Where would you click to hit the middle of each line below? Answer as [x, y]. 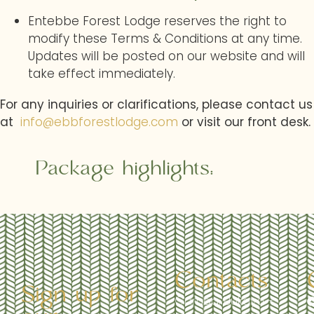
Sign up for [80, 295]
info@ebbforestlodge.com [99, 122]
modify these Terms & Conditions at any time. [165, 39]
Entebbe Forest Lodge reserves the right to [157, 21]
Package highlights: [124, 169]
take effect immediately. [102, 74]
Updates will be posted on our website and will [166, 56]
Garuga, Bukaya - [224, 301]
